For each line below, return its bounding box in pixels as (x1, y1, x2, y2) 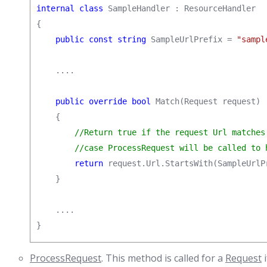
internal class (36, 4, 103, 13)
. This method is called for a (101, 252, 225, 265)
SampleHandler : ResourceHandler (103, 4, 256, 13)
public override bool (55, 97, 151, 106)
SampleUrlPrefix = (146, 35, 237, 44)
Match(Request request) (151, 97, 260, 106)
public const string (55, 35, 146, 44)
